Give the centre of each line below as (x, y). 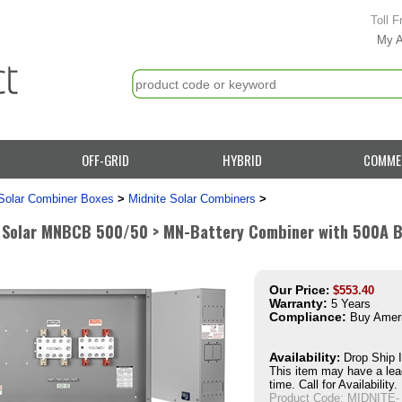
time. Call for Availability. (333, 384)
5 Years (349, 303)
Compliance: (308, 317)
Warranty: (298, 303)
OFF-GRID (106, 159)
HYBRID (243, 159)
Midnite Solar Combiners (192, 198)
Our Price (297, 290)
